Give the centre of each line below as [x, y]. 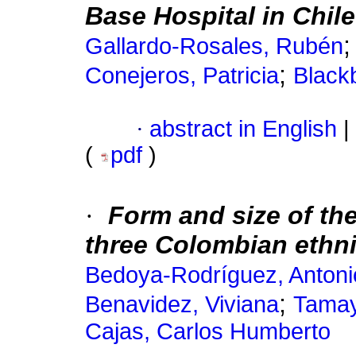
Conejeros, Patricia [182, 76]
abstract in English [243, 129]
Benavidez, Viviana [182, 305]
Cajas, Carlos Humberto [208, 332]
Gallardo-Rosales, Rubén [214, 46]
